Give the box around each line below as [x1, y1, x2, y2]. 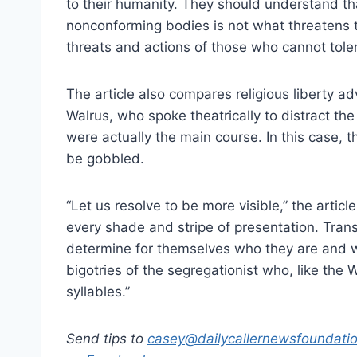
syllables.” [66, 284, 130, 300]
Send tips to [66, 331, 147, 347]
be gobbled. [66, 151, 144, 167]
